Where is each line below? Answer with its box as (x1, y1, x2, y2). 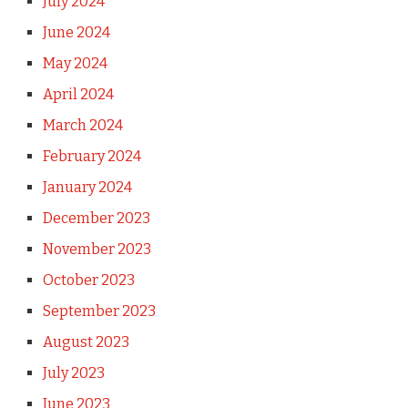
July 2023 (42, 363, 105, 382)
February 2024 (42, 147, 141, 165)
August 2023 (42, 332, 129, 351)
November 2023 (42, 240, 151, 258)
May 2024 (42, 54, 107, 72)
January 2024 (42, 178, 132, 196)
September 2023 (42, 301, 156, 320)
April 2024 (42, 85, 114, 103)
